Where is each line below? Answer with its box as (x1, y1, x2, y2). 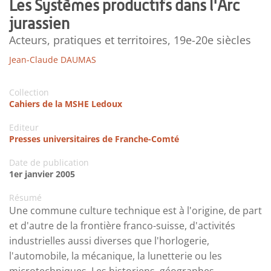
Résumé (9, 192, 42, 204)
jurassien (9, 14, 70, 33)
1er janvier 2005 (9, 168, 75, 180)
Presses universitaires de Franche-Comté (9, 133, 179, 145)
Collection (9, 87, 49, 99)
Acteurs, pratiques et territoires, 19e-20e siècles (9, 33, 251, 48)
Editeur (9, 122, 39, 134)
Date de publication (9, 157, 89, 169)
